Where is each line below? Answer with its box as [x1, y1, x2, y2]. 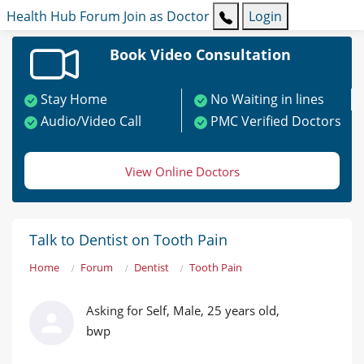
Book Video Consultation [109, 45, 291, 65]
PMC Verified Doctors [210, 112, 341, 131]
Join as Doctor [123, 7, 210, 26]
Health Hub [6, 7, 76, 26]
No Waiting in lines [210, 90, 324, 109]
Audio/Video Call [41, 112, 141, 131]
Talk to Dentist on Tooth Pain [29, 230, 227, 250]
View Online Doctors [124, 163, 240, 180]
